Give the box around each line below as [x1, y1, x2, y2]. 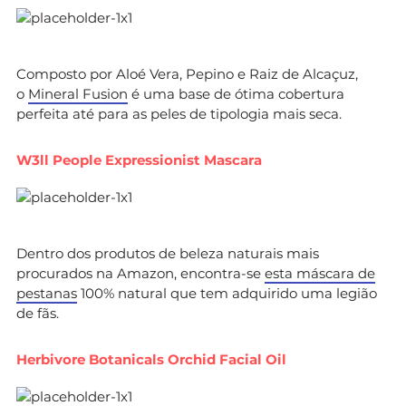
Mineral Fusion [28, 84, 128, 102]
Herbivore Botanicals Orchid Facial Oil [16, 350, 286, 368]
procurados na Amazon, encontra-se [16, 264, 265, 282]
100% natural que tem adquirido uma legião [77, 284, 377, 302]
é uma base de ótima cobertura [128, 84, 344, 102]
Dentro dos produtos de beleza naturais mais [16, 244, 319, 262]
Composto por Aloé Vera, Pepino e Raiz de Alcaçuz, [16, 64, 358, 82]
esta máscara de [265, 264, 375, 282]
